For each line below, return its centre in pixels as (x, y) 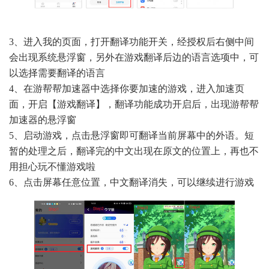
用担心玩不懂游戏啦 (52, 167)
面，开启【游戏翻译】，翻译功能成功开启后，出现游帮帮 (134, 104)
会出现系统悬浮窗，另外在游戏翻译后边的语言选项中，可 (134, 58)
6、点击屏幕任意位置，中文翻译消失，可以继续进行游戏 (131, 183)
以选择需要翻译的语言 (57, 73)
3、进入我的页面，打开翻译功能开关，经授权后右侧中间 (131, 42)
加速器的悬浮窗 (43, 120)
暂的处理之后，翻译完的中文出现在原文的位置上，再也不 (134, 151)
